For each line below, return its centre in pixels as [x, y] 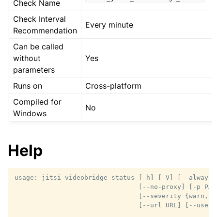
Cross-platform [114, 86]
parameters [34, 70]
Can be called [39, 47]
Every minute [109, 25]
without [27, 58]
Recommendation [45, 31]
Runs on [28, 86]
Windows [30, 114]
